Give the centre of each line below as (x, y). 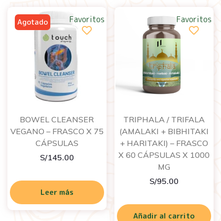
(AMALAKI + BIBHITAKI (164, 131)
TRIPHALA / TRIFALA (164, 119)
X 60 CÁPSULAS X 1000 (164, 155)
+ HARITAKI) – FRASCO (164, 143)
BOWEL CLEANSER (57, 119)
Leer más (57, 192)
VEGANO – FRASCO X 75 (57, 131)
